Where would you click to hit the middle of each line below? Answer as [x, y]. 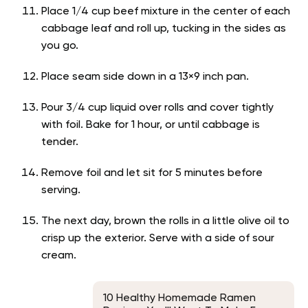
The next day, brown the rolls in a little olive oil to [165, 222]
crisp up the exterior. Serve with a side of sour [158, 239]
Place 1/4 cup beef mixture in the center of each [166, 12]
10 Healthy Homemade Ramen [179, 299]
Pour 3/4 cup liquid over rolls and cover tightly [157, 108]
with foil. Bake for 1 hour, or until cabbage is [151, 125]
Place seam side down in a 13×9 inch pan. [145, 77]
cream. [60, 256]
